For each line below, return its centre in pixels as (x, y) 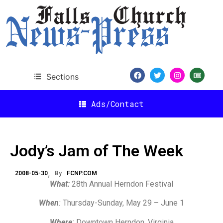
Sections (62, 76)
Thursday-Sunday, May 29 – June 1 (122, 203)
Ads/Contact (117, 104)
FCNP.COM (82, 173)
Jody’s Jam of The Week (97, 151)
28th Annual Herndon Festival (122, 184)
